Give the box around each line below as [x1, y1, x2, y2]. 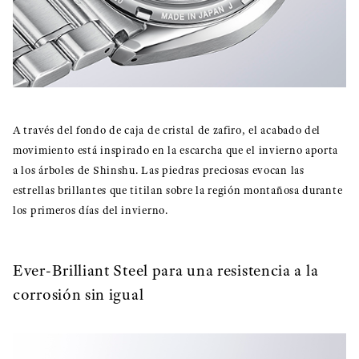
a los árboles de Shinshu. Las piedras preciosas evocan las [13, 163, 305, 178]
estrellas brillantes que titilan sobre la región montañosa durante [13, 184, 343, 198]
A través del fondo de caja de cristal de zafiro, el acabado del [13, 123, 321, 138]
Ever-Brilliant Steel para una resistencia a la [13, 260, 319, 281]
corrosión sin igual [13, 284, 144, 305]
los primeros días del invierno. [13, 204, 168, 218]
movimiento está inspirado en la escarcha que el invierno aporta [13, 143, 339, 158]
